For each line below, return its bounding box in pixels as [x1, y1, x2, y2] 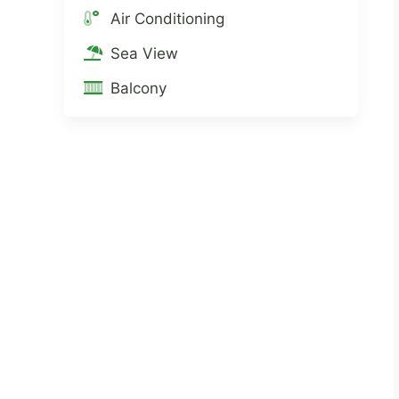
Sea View [110, 45, 178, 63]
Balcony [110, 79, 167, 98]
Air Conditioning [110, 10, 224, 28]
